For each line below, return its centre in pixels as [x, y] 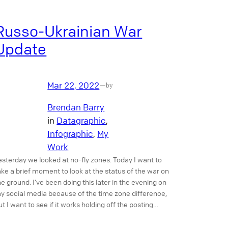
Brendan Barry [76, 107]
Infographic [70, 133]
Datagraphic [81, 120]
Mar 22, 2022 [74, 85]
